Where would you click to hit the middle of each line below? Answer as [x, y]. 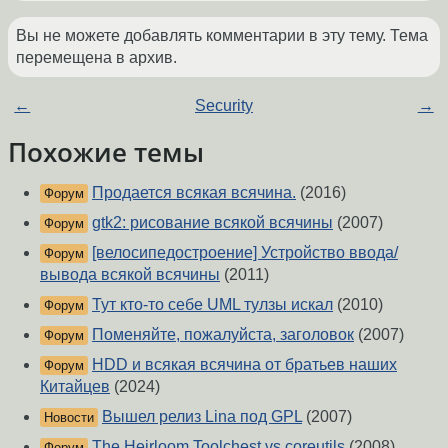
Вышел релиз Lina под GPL [202, 417]
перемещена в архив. [96, 58]
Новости [69, 418]
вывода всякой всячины [130, 275]
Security [223, 106]
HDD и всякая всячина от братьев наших [244, 365]
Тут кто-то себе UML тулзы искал [212, 305]
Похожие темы [106, 152]
